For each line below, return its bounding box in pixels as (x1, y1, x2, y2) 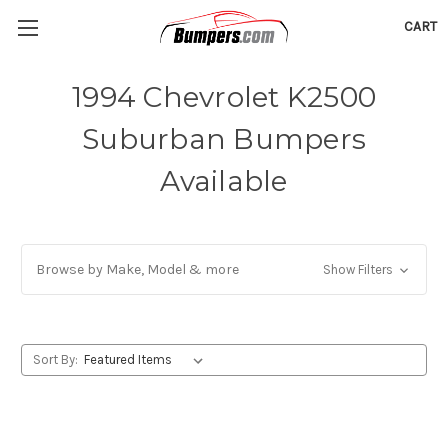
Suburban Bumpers (82, 122, 366, 156)
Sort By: (32, 352, 78, 367)
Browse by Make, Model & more (36, 261, 239, 278)
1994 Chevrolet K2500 (72, 80, 376, 114)
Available (160, 164, 288, 198)
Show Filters (322, 262, 396, 277)
